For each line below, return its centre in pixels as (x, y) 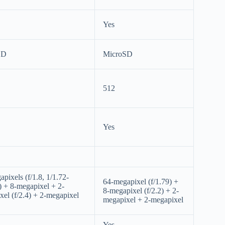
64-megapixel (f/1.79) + (141, 182)
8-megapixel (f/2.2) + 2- (141, 191)
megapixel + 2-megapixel (143, 200)
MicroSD (118, 54)
